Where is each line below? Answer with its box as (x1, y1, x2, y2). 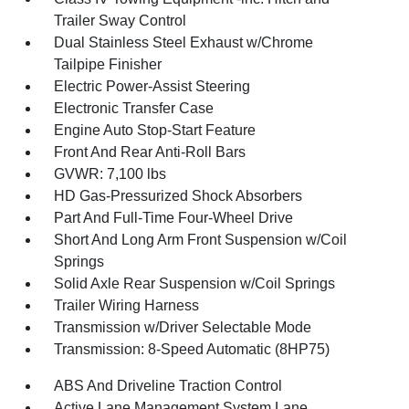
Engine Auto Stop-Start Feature (54, 122, 257, 138)
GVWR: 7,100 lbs (54, 166, 167, 182)
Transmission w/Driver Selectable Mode (54, 320, 312, 335)
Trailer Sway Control (54, 13, 187, 28)
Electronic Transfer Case (54, 100, 215, 116)
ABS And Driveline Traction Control (54, 378, 283, 393)
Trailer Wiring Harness (54, 298, 200, 313)
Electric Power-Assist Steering (54, 79, 251, 94)
